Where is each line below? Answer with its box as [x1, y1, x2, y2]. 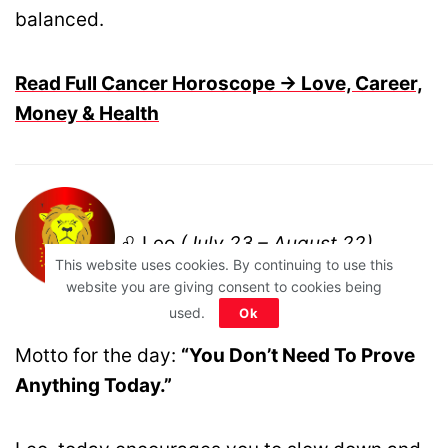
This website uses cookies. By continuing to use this [54, 256, 393, 273]
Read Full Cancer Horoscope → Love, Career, [15, 72, 423, 96]
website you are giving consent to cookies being [65, 278, 382, 295]
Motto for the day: [15, 344, 181, 368]
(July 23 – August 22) [180, 231, 373, 255]
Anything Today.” [15, 374, 172, 398]
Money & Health [15, 102, 159, 126]
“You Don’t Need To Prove [181, 344, 415, 368]
